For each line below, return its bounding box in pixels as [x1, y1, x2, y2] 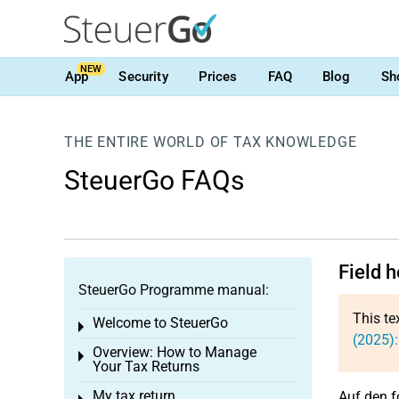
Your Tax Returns [93, 358, 199, 375]
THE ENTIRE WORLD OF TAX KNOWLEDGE [64, 134, 357, 151]
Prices [198, 68, 238, 85]
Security [118, 68, 168, 85]
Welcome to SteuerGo [93, 314, 228, 331]
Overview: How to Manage [93, 344, 256, 361]
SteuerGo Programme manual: [78, 281, 269, 298]
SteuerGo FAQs [64, 165, 244, 196]
